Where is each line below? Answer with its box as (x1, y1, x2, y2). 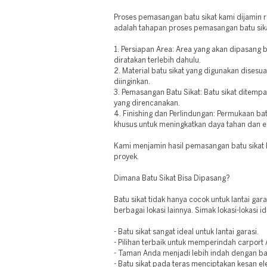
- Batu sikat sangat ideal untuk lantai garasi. (114, 229, 259, 235)
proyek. (114, 154, 139, 160)
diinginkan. (114, 79, 150, 85)
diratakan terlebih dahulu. (114, 57, 201, 64)
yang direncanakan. (114, 100, 180, 107)
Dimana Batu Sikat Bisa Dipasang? (114, 175, 230, 182)
